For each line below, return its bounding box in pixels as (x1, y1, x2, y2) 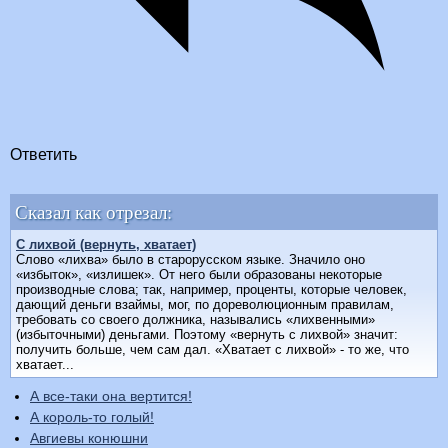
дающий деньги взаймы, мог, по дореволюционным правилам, (16, 297, 394, 313)
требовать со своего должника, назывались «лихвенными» (16, 312, 375, 328)
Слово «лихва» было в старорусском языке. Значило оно (16, 252, 365, 268)
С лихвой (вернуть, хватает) (16, 237, 196, 253)
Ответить (10, 146, 77, 164)
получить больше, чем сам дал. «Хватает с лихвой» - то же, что (16, 342, 409, 358)
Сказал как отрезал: (15, 199, 172, 225)
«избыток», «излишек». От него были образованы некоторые (16, 267, 382, 283)
